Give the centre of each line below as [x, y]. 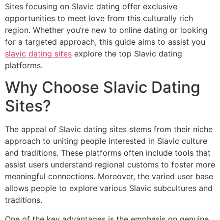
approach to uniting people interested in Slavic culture [106, 141]
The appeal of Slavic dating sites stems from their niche [109, 129]
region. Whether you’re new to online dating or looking [106, 30]
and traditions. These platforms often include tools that [108, 153]
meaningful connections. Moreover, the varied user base [109, 177]
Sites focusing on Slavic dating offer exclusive [91, 6]
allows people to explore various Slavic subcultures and [109, 188]
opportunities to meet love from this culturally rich [99, 18]
